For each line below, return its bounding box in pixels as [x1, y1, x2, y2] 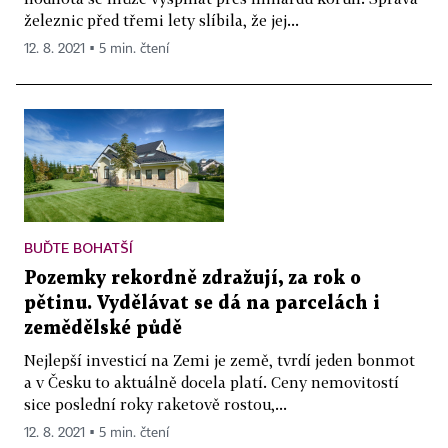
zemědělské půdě [24, 319, 182, 337]
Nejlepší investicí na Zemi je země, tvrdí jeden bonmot [24, 350, 415, 369]
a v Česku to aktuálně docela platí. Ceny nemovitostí [24, 372, 399, 391]
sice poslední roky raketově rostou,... [24, 394, 287, 413]
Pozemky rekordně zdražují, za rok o [24, 269, 361, 287]
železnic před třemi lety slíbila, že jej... [24, 11, 299, 30]
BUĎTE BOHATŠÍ [24, 238, 133, 256]
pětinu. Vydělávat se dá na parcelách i [24, 294, 380, 312]
